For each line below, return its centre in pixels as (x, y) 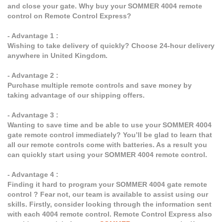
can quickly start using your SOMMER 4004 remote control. (107, 155)
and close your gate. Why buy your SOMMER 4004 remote (105, 6)
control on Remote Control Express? (69, 16)
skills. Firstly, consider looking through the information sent (110, 204)
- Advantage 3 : (33, 115)
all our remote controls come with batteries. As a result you (107, 145)
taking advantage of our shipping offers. (76, 95)
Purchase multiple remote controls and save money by (100, 85)
